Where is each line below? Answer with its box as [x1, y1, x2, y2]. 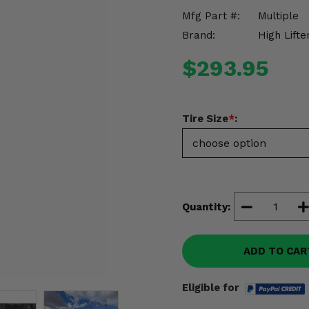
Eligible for [182, 281, 239, 294]
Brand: [182, 29, 215, 41]
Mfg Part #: [182, 10, 240, 22]
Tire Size [182, 112, 228, 125]
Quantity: [182, 200, 230, 213]
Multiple [258, 10, 299, 22]
